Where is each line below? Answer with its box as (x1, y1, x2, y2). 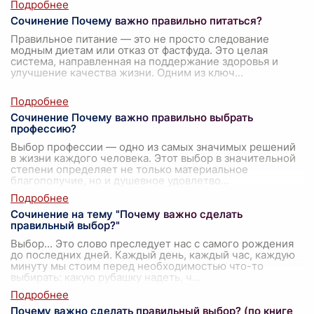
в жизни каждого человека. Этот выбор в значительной (11, 151, 296, 165)
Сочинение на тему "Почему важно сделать (11, 207, 243, 221)
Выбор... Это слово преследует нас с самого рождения (11, 237, 294, 251)
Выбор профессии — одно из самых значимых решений (11, 140, 296, 154)
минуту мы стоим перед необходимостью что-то (11, 259, 264, 273)
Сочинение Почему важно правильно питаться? (11, 14, 262, 28)
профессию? (11, 122, 76, 136)
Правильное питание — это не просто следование (11, 32, 269, 46)
